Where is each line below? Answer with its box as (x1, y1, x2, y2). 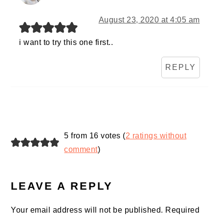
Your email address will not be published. (11, 206, 163, 215)
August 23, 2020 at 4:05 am (98, 16, 200, 24)
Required (165, 206, 200, 215)
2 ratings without (125, 131, 187, 140)
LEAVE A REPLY (11, 180, 113, 193)
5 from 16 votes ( (64, 131, 126, 140)
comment (64, 145, 98, 154)
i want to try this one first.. (19, 38, 113, 47)
